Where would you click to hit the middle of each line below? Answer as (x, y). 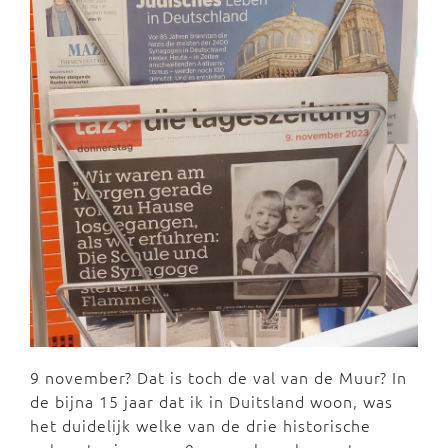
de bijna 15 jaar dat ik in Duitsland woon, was (211, 401)
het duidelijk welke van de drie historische (200, 425)
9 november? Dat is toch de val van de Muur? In (218, 377)
